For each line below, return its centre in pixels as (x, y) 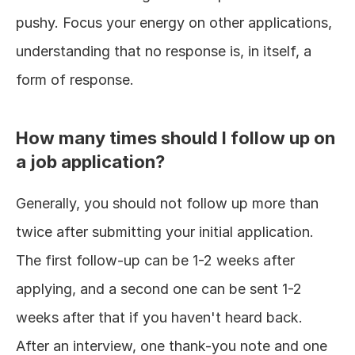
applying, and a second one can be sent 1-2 (159, 289)
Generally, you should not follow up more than (167, 203)
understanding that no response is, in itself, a (164, 51)
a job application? (90, 162)
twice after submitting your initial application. (165, 232)
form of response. (75, 80)
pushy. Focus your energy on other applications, (174, 23)
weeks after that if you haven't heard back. (159, 317)
